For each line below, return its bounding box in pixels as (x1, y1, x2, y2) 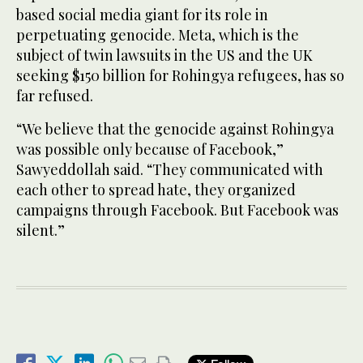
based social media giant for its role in (16, 4, 268, 24)
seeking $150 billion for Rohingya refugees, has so (16, 65, 344, 85)
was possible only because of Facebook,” (16, 139, 284, 159)
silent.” (16, 220, 65, 240)
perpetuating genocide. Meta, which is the (16, 24, 299, 45)
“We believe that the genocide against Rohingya (16, 118, 334, 139)
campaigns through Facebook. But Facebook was (16, 199, 339, 220)
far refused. (16, 85, 93, 105)
